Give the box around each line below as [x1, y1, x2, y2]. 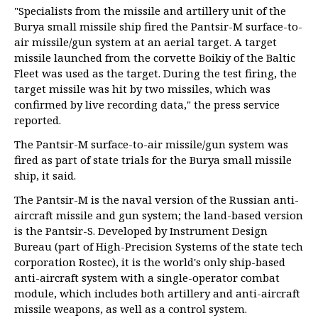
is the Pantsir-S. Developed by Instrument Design [14, 224, 268, 238]
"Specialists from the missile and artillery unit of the [14, 4, 286, 18]
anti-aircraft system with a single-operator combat [14, 270, 280, 285]
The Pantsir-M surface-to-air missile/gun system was [14, 137, 288, 151]
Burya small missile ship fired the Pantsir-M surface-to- [14, 19, 302, 33]
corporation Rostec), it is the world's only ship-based [14, 255, 285, 269]
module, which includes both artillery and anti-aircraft [14, 286, 300, 300]
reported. [14, 113, 61, 127]
